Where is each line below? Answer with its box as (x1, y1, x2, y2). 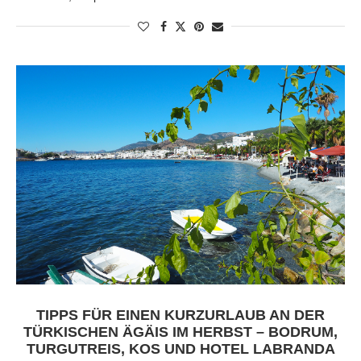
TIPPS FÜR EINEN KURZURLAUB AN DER (36, 306, 325, 323)
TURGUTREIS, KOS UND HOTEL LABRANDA (26, 340, 335, 357)
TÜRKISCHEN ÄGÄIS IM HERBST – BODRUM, (23, 323, 338, 340)
